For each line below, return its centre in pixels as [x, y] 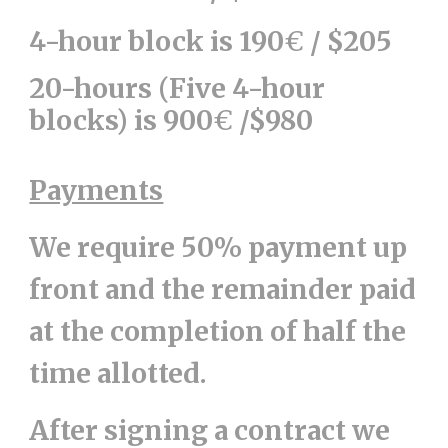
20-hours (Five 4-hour [177, 88]
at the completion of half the [218, 331]
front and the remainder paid [223, 289]
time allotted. [118, 373]
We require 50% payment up [218, 247]
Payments [96, 190]
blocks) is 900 [121, 120]
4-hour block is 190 [157, 41]
